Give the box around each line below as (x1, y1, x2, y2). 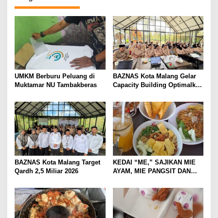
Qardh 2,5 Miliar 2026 (15, 167, 78, 175)
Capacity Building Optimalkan (112, 81, 203, 89)
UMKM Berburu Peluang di (15, 73, 95, 80)
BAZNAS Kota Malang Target (15, 158, 100, 166)
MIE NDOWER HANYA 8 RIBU (112, 176, 200, 183)
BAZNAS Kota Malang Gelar (112, 73, 196, 80)
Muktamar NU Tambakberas (15, 81, 97, 89)
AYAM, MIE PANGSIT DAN (112, 167, 191, 175)
